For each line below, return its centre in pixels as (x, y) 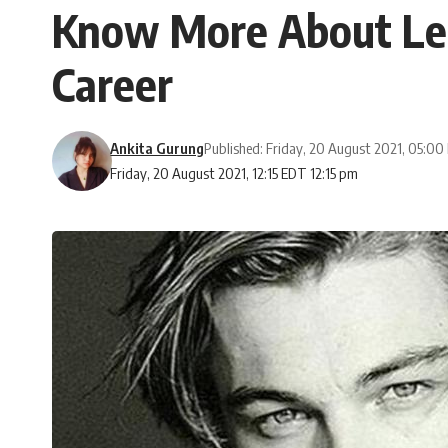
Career (112, 84)
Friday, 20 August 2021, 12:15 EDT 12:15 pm (234, 173)
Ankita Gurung (157, 148)
